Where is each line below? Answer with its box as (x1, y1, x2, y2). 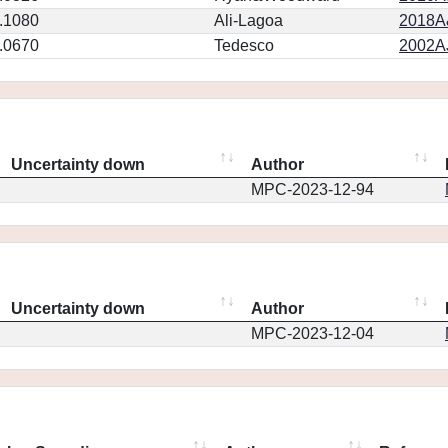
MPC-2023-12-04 (251, 325, 374, 342)
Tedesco (214, 37, 274, 54)
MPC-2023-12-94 (251, 181, 374, 198)
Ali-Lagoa (214, 12, 283, 29)
